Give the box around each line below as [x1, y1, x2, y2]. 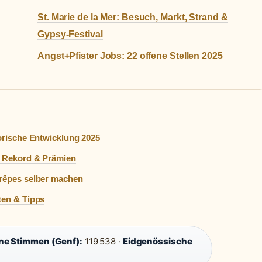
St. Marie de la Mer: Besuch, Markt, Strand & [37, 12, 228, 23]
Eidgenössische [122, 236, 192, 247]
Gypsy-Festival [37, 29, 103, 40]
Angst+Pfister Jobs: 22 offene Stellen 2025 [37, 51, 223, 61]
